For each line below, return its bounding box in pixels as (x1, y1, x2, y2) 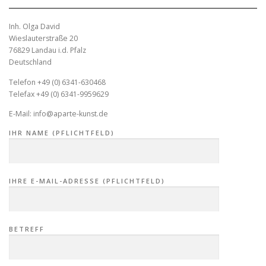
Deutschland (9, 57, 52, 68)
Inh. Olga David (9, 21, 60, 32)
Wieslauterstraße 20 (9, 33, 78, 44)
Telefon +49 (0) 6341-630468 (9, 77, 106, 87)
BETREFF (9, 224, 45, 233)
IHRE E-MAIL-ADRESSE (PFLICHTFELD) (9, 176, 165, 185)
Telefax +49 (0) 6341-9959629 (9, 88, 109, 99)
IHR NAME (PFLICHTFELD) (9, 128, 115, 137)
